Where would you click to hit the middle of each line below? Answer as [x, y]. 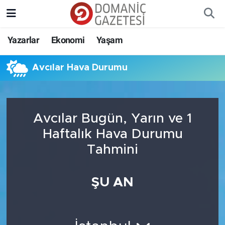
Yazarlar [24, 40]
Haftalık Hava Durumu [113, 134]
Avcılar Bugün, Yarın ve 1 [113, 118]
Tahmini [113, 149]
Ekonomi [68, 40]
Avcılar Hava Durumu [80, 68]
